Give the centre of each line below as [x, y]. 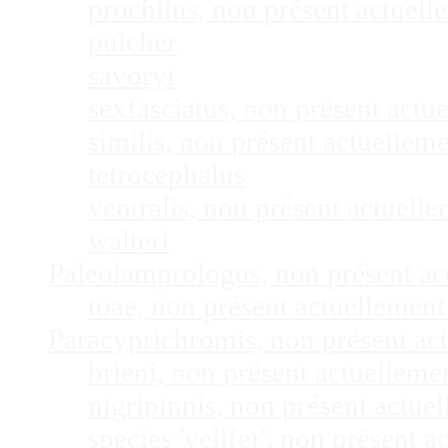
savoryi [131, 75]
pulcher [132, 42]
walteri [128, 240]
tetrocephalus [166, 174]
